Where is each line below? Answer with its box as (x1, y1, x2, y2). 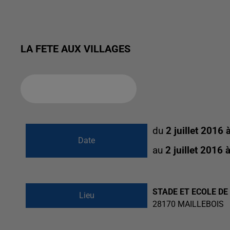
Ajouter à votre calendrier (29, 84, 120, 93)
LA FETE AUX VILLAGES (21, 43, 130, 55)
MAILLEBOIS (178, 199, 224, 209)
